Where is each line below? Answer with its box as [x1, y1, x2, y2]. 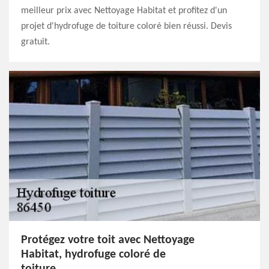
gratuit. [21, 37, 50, 47]
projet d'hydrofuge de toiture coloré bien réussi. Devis [21, 22, 232, 31]
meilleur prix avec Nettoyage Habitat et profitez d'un [21, 6, 227, 16]
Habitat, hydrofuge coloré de [21, 249, 166, 261]
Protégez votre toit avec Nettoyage [21, 234, 195, 246]
